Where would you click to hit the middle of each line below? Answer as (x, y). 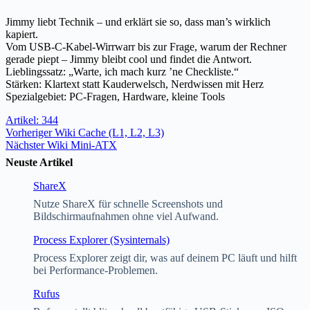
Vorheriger (30, 133)
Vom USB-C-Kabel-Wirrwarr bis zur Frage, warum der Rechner (146, 47)
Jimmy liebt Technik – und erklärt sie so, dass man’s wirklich (138, 22)
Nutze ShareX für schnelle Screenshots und (128, 204)
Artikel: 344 (32, 120)
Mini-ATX (94, 145)
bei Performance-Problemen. (95, 271)
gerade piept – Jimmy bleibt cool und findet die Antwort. (129, 60)
